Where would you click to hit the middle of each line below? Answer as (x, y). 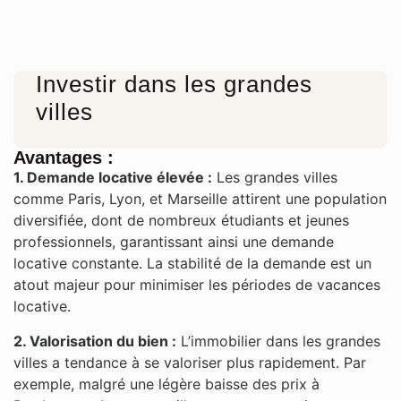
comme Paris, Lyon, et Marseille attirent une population (200, 199)
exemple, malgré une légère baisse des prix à (166, 384)
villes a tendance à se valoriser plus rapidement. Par (190, 362)
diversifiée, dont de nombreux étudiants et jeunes (181, 221)
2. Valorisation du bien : (95, 341)
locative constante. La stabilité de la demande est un (192, 264)
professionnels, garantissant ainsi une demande (174, 242)
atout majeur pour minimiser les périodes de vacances (197, 285)
